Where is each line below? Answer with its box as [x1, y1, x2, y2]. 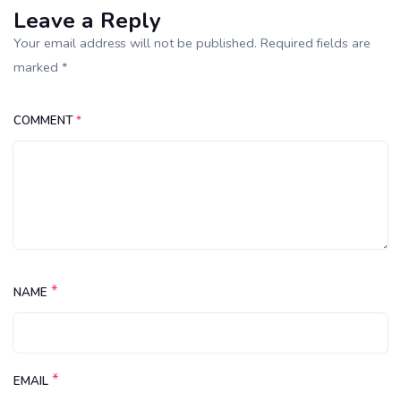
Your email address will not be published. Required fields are [13, 33, 371, 52]
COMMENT [13, 112, 76, 129]
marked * [13, 57, 68, 76]
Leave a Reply [13, 4, 161, 36]
